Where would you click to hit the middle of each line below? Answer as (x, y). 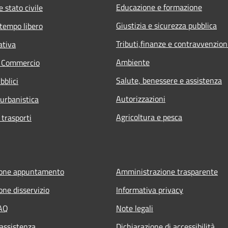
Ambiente (133, 62)
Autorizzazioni (141, 98)
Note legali (135, 208)
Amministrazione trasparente (167, 171)
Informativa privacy (150, 190)
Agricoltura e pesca (149, 117)
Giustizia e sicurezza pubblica (166, 25)
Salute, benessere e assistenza (169, 80)
